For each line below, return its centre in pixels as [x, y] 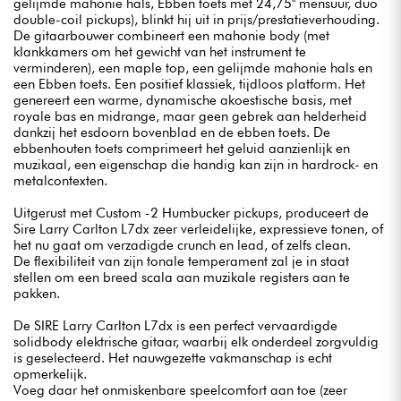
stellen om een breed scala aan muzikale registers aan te [182, 277]
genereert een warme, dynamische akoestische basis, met [183, 100]
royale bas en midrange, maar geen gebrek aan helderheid [190, 116]
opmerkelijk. [50, 374]
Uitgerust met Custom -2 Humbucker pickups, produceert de [191, 213]
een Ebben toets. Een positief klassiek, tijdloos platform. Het [189, 84]
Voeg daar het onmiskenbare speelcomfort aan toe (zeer [180, 390]
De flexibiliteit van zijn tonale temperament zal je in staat [181, 261]
